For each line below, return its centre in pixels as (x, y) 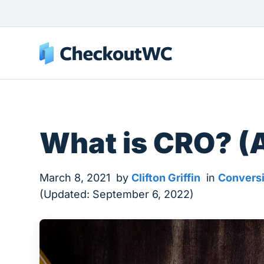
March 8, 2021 (75, 178)
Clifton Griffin (166, 178)
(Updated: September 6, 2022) (117, 194)
